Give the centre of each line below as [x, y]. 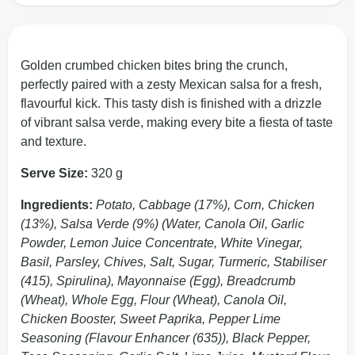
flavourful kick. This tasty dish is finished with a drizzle [171, 103]
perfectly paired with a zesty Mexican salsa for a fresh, [171, 84]
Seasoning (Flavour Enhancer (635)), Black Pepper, [166, 338]
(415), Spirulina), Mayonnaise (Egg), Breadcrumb [158, 281]
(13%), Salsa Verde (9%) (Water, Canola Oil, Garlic [162, 224]
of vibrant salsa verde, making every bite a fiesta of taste [177, 122]
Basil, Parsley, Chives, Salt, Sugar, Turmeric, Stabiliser [174, 262]
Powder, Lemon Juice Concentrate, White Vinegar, [162, 243]
